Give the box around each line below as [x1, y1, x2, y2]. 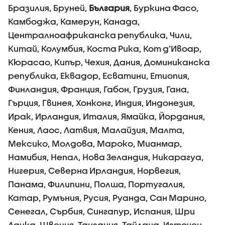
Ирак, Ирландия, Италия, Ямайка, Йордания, [8, 111, 205, 122]
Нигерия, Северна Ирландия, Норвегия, [8, 166, 181, 176]
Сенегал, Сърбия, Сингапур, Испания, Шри [8, 206, 195, 216]
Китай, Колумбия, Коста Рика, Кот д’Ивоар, [8, 44, 202, 54]
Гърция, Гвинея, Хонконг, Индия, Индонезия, [8, 98, 195, 108]
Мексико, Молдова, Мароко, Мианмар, [8, 139, 182, 149]
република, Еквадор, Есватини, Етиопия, [8, 71, 190, 81]
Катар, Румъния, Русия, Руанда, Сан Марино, [8, 193, 207, 203]
